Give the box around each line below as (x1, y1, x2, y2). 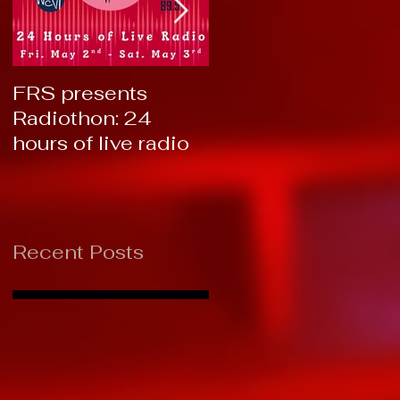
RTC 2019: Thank (209, 80, 386, 105)
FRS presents (12, 80, 147, 105)
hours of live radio (12, 130, 189, 155)
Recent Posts (12, 238, 144, 264)
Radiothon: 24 (12, 105, 152, 130)
